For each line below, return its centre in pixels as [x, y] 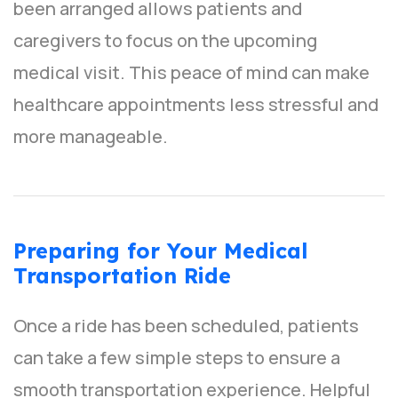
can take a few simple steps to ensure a [177, 358]
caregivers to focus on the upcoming [165, 41]
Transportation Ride [122, 276]
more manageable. [91, 137]
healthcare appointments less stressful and [196, 105]
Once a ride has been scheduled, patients [186, 326]
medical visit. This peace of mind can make [191, 73]
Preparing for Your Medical [161, 251]
